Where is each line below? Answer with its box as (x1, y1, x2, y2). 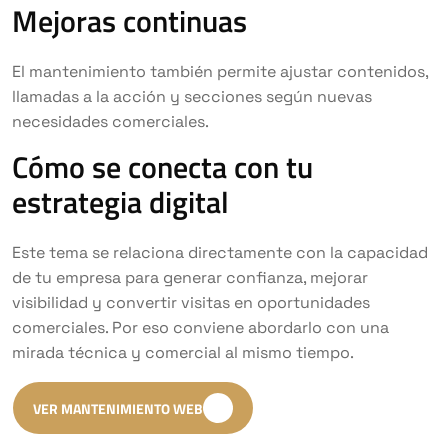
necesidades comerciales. (12, 111, 209, 132)
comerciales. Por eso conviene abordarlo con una (12, 317, 389, 338)
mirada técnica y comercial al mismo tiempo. (12, 342, 354, 363)
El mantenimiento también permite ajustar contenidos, (12, 61, 428, 82)
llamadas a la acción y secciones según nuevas (12, 86, 372, 107)
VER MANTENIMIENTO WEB (33, 397, 203, 419)
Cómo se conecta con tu (12, 144, 313, 190)
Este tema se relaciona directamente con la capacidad (12, 242, 428, 263)
